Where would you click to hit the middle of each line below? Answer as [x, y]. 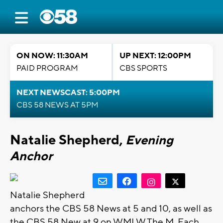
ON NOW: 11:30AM [52, 56]
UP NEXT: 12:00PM [155, 56]
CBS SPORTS [143, 68]
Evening [149, 140]
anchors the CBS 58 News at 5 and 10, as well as [111, 209]
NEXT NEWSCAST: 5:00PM [68, 93]
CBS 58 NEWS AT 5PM [57, 105]
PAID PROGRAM [47, 68]
